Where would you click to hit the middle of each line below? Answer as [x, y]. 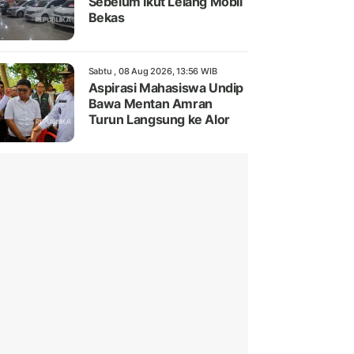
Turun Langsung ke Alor [159, 120]
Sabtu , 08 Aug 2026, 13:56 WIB [153, 72]
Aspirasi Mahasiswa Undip [166, 88]
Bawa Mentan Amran [150, 104]
